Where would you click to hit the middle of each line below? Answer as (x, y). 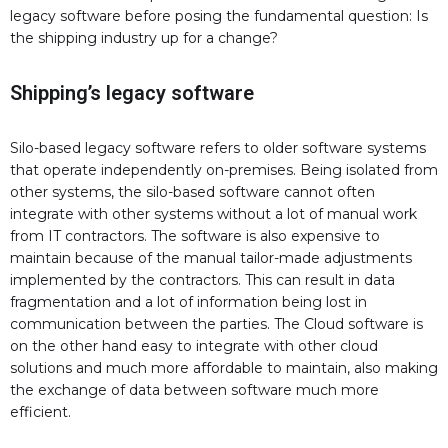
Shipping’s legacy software (132, 93)
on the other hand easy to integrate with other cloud (194, 346)
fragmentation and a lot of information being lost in (188, 302)
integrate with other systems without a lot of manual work (213, 214)
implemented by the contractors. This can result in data (202, 280)
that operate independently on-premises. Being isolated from (224, 170)
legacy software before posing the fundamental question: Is (219, 16)
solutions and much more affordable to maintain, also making (224, 368)
